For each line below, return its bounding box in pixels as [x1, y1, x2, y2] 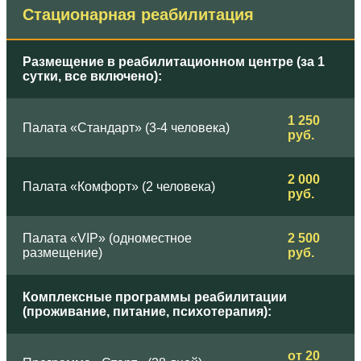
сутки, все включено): [23, 69, 162, 84]
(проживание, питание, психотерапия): [23, 305, 272, 319]
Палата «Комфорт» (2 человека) [23, 180, 215, 194]
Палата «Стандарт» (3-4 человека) [23, 121, 230, 135]
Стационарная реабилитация [23, 6, 254, 24]
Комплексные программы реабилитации [23, 290, 287, 305]
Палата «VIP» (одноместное [23, 231, 192, 246]
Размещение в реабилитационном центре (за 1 [23, 55, 325, 69]
